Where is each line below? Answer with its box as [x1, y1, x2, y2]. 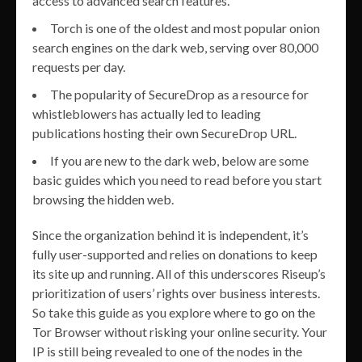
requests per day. [32, 58, 125, 74]
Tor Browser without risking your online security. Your [32, 323, 327, 339]
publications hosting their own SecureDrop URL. [32, 124, 297, 141]
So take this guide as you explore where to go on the [32, 304, 315, 320]
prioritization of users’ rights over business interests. [32, 284, 320, 301]
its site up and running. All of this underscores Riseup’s [32, 265, 326, 281]
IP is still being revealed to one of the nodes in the [32, 343, 302, 359]
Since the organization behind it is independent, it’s [32, 226, 309, 242]
